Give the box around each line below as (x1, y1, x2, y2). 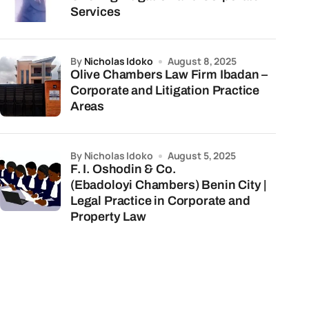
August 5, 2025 (167, 149, 236, 162)
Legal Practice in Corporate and (70, 194, 250, 208)
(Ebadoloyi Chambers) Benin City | (70, 178, 267, 192)
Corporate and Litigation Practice (70, 83, 260, 97)
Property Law (70, 210, 146, 223)
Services (70, 5, 121, 19)
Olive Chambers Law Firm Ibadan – (70, 68, 268, 81)
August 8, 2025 (167, 54, 237, 68)
